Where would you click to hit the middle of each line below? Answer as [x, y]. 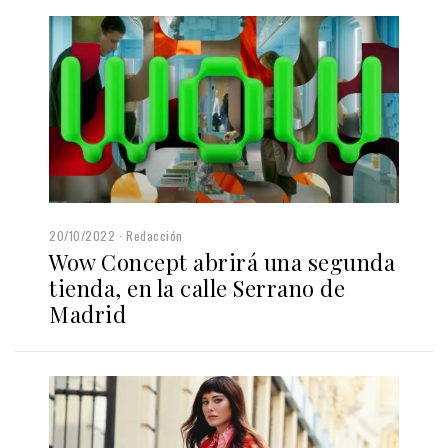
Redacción [154, 236]
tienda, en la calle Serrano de [197, 288]
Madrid [87, 314]
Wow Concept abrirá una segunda [222, 262]
